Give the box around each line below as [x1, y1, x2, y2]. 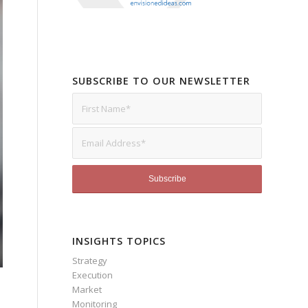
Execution [72, 269, 113, 282]
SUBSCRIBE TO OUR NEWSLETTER [72, 74, 251, 88]
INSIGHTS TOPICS [72, 234, 166, 248]
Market [72, 283, 102, 296]
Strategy [72, 254, 108, 267]
